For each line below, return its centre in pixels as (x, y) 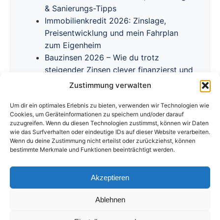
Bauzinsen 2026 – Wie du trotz (102, 58)
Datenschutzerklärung (112, 186)
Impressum (40, 186)
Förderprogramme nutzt (89, 82)
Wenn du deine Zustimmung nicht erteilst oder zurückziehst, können (103, 141)
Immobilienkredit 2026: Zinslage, (105, 21)
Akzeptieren (110, 177)
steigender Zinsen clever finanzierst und (119, 70)
